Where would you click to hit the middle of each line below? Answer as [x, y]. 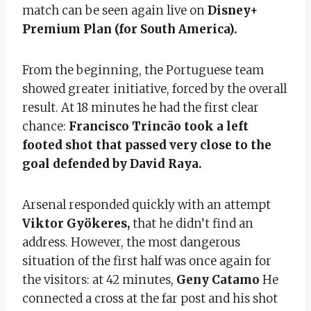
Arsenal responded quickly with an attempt [146, 204]
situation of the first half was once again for [147, 261]
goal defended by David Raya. [112, 163]
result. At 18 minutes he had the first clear [141, 107]
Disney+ [233, 10]
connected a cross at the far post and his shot [150, 298]
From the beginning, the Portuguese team [143, 70]
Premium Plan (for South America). [130, 29]
